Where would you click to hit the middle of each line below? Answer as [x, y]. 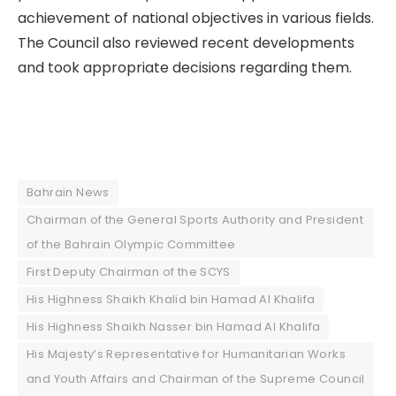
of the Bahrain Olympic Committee [131, 244]
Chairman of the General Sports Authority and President [195, 219]
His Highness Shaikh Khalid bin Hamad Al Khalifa [171, 299]
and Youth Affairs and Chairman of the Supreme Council [196, 378]
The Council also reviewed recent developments [186, 43]
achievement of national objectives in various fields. [196, 19]
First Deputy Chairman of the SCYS [129, 271]
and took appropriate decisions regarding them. [185, 68]
